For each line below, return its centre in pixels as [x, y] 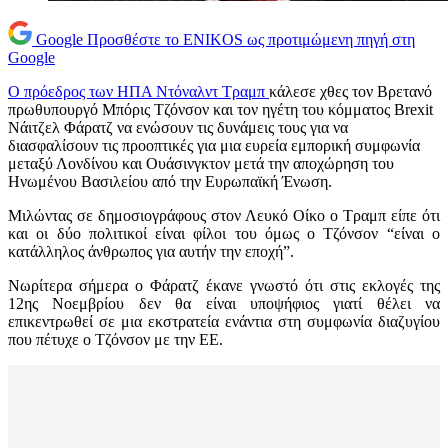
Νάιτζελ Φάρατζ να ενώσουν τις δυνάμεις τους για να [178, 128]
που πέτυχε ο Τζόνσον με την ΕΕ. [115, 340]
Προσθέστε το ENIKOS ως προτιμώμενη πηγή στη [251, 40]
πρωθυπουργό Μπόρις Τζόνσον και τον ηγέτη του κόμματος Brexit [220, 110]
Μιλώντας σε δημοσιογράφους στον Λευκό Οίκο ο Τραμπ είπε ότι [224, 216]
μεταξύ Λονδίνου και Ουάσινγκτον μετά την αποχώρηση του [201, 164]
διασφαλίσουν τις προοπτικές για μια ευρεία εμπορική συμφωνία [214, 146]
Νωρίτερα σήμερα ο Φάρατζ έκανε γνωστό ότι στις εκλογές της [224, 286]
